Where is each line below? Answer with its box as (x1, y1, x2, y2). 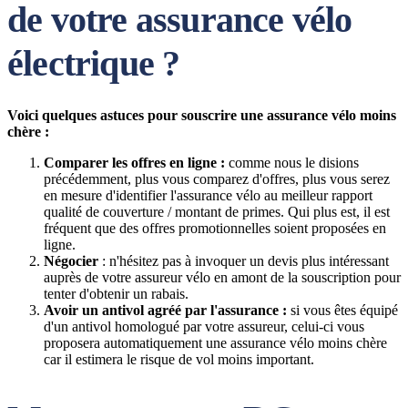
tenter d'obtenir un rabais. (44, 286, 189, 301)
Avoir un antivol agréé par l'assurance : (44, 302, 291, 318)
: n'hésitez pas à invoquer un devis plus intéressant (98, 253, 389, 269)
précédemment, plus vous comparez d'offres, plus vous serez (44, 171, 390, 187)
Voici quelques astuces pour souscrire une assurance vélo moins (7, 107, 396, 123)
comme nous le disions (225, 155, 359, 170)
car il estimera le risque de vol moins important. (44, 352, 314, 367)
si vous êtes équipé (291, 302, 398, 318)
